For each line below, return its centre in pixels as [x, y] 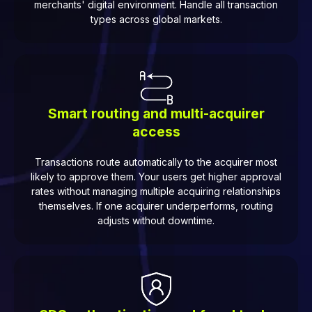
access [156, 131]
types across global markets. [156, 19]
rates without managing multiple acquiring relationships [156, 192]
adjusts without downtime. [156, 221]
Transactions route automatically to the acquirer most [156, 162]
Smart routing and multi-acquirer [156, 113]
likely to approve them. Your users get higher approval [156, 177]
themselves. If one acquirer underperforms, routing [156, 206]
